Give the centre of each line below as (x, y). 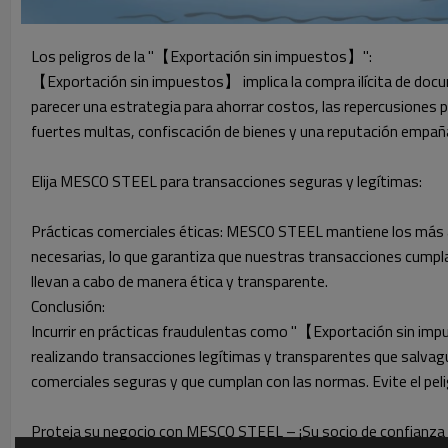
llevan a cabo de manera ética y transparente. (179, 280)
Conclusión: (68, 305)
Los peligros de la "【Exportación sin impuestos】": (201, 55)
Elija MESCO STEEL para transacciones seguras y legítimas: (226, 180)
